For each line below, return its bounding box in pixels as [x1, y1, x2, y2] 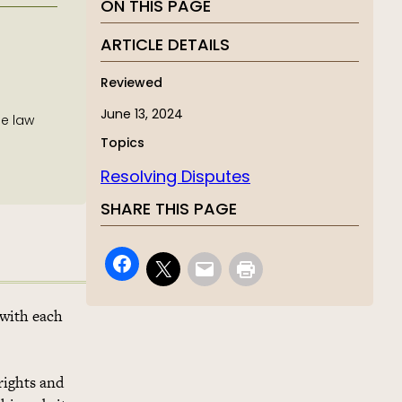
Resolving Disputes [100, 165, 250, 188]
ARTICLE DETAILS [100, 38, 230, 56]
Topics [100, 137, 144, 152]
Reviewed [100, 77, 162, 92]
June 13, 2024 [100, 105, 183, 124]
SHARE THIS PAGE [100, 201, 237, 219]
